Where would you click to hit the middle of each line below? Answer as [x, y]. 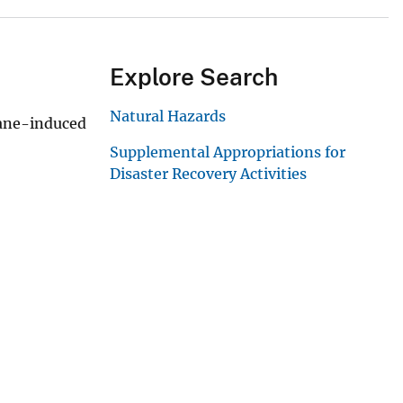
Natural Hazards [168, 116]
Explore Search [194, 77]
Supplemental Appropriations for [228, 152]
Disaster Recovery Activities [208, 174]
